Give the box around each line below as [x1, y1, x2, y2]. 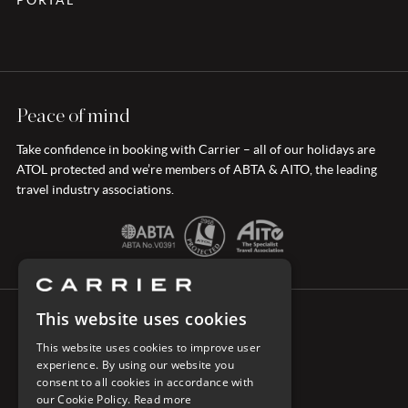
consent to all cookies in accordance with [36, 374, 254, 390]
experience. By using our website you [36, 357, 234, 372]
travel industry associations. [16, 182, 174, 198]
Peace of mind [16, 106, 130, 127]
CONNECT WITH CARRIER [126, 328, 282, 341]
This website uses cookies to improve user [36, 340, 261, 355]
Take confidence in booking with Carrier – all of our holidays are [16, 142, 375, 158]
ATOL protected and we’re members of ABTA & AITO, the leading [16, 162, 377, 178]
